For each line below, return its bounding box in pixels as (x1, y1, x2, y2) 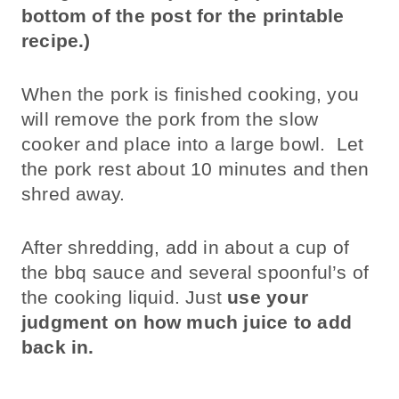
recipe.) (21, 29, 91, 51)
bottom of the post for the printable (21, 4, 345, 26)
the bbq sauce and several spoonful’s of (21, 261, 370, 282)
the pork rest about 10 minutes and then (21, 158, 370, 179)
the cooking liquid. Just (21, 286, 228, 307)
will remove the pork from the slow (21, 108, 319, 129)
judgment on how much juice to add (21, 311, 352, 332)
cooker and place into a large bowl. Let (21, 133, 364, 154)
